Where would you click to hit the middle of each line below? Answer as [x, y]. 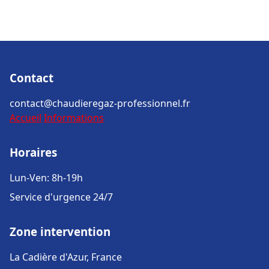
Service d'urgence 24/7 [61, 197]
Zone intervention [60, 231]
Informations [74, 118]
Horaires [33, 152]
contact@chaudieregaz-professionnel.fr [100, 103]
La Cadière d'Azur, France [66, 257]
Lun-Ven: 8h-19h [46, 178]
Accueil [26, 118]
